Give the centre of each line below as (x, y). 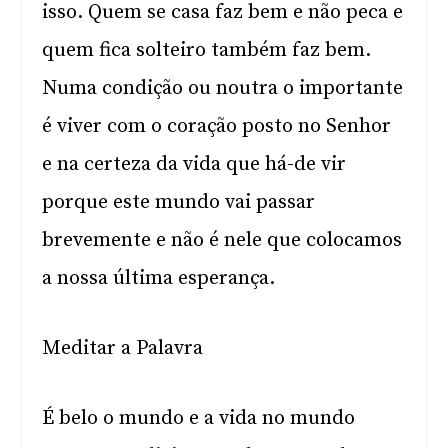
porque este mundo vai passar (179, 202)
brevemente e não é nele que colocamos (222, 240)
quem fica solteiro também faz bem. (207, 50)
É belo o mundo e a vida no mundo (199, 418)
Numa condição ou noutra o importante (223, 88)
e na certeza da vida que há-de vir (194, 164)
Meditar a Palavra (123, 348)
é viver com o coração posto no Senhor (217, 126)
